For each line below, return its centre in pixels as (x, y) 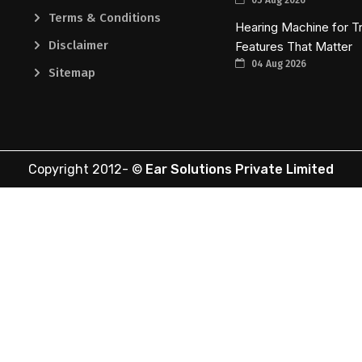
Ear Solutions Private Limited (240, 170)
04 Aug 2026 (277, 63)
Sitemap (72, 72)
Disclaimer (79, 45)
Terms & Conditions (105, 17)
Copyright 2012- (78, 170)
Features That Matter (293, 46)
